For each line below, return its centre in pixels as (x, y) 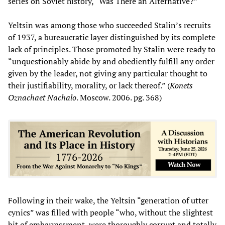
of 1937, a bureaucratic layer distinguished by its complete (112, 37)
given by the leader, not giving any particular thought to (108, 73)
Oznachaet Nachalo (42, 97)
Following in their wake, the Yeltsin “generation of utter (108, 200)
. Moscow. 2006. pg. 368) (119, 97)
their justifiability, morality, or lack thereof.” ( (89, 85)
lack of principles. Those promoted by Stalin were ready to (112, 49)
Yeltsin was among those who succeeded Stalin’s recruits (109, 25)
